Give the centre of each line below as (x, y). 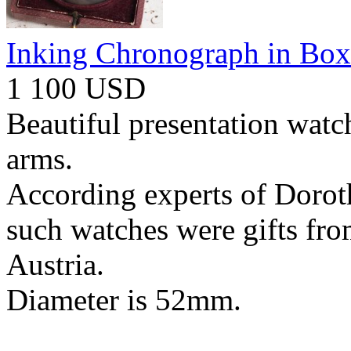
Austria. (55, 264)
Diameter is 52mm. (124, 299)
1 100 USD (76, 88)
